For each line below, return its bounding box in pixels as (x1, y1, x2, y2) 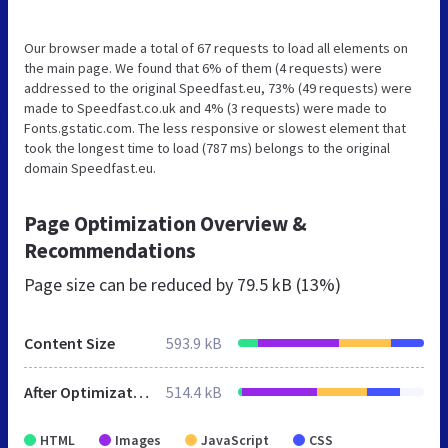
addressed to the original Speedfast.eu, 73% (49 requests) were (24, 78, 412, 97)
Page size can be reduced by (24, 272, 237, 296)
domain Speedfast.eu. (24, 158, 156, 177)
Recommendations (24, 236, 196, 264)
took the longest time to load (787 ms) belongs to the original (24, 138, 390, 157)
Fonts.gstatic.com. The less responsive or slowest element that (24, 118, 406, 137)
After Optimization (133, 381, 149, 402)
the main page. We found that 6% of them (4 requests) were (24, 58, 382, 77)
